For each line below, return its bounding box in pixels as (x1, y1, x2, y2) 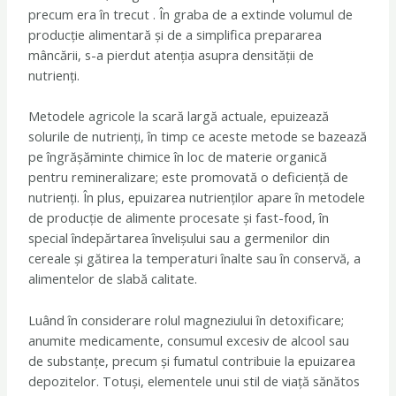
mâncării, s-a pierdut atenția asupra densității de (28, 45, 315, 64)
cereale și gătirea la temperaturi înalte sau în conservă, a (28, 249, 362, 268)
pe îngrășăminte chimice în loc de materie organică (28, 148, 328, 166)
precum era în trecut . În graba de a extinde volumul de (28, 4, 354, 23)
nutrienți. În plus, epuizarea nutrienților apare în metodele (28, 188, 366, 207)
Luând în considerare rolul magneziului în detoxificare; (28, 310, 345, 329)
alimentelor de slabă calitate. (28, 270, 198, 288)
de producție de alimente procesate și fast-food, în (28, 209, 330, 227)
